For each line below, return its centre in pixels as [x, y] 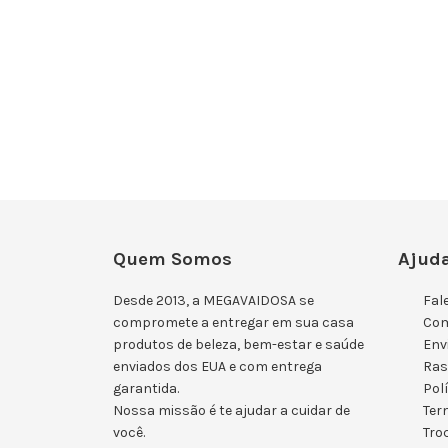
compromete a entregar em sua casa [234, 323]
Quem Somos [173, 258]
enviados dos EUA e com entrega [218, 367]
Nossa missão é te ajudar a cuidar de [232, 411]
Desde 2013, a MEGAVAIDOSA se [214, 301]
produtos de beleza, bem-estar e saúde [239, 345]
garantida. [146, 389]
